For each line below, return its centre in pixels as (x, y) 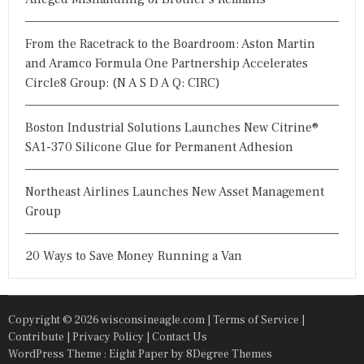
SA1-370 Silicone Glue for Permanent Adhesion (159, 147)
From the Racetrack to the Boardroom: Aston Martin (170, 43)
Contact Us (180, 337)
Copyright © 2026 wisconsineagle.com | (110, 320)
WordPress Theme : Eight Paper (89, 354)
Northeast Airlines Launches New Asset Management (175, 191)
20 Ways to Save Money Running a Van (134, 256)
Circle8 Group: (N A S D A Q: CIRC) (123, 82)
